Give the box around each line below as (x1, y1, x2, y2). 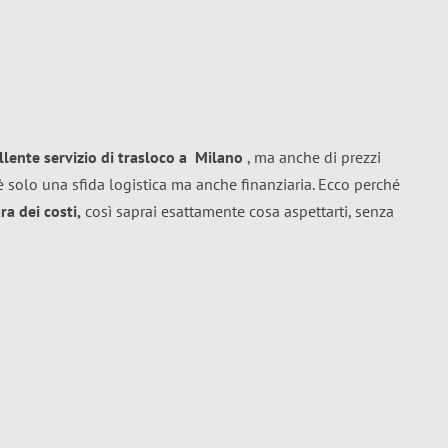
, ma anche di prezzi (243, 147, 381, 167)
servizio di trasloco (44, 147, 175, 167)
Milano (195, 147, 243, 167)
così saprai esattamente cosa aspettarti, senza (81, 201, 394, 221)
